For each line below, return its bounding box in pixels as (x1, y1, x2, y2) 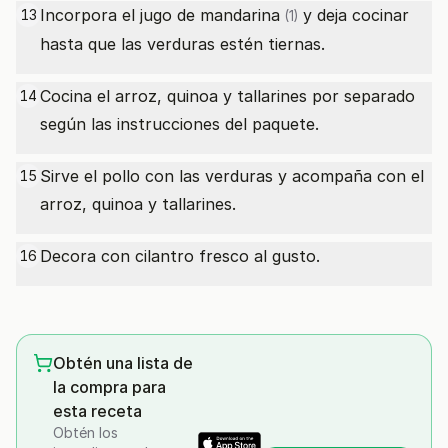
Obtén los (53, 424, 118, 441)
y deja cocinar (298, 5, 409, 25)
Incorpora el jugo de (40, 5, 200, 25)
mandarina (200, 5, 280, 25)
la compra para (53, 377, 166, 397)
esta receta (53, 401, 142, 421)
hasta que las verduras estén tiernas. (40, 34, 325, 54)
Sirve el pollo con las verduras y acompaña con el (40, 166, 424, 186)
